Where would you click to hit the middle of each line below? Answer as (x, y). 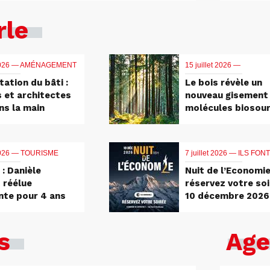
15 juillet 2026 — (212, 65)
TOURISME (39, 153)
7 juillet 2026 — (211, 153)
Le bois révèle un (223, 83)
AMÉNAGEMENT (48, 65)
